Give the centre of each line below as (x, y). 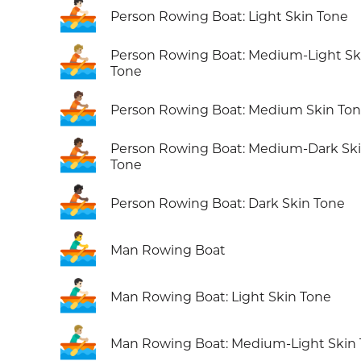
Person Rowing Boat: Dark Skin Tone (228, 204)
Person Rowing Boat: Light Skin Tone (229, 17)
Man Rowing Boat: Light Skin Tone (221, 297)
